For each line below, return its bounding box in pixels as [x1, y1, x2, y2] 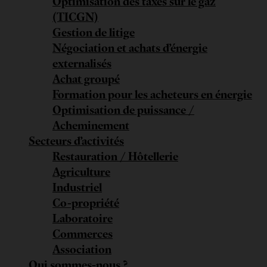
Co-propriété [52, 194, 119, 210]
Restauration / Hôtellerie [52, 148, 178, 164]
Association [52, 241, 111, 257]
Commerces [52, 225, 113, 241]
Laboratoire [52, 210, 113, 226]
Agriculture [52, 163, 110, 179]
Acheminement [52, 117, 129, 133]
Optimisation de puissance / [52, 101, 194, 117]
